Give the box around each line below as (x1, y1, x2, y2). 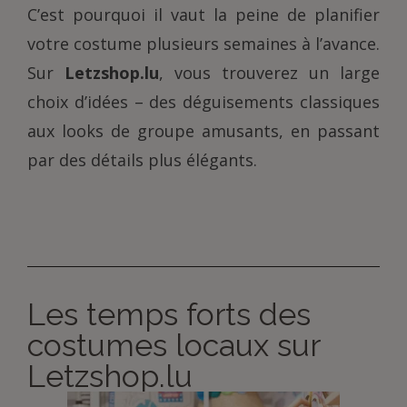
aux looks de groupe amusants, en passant (27, 120, 380, 142)
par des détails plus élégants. (27, 149, 257, 171)
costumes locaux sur (27, 327, 320, 363)
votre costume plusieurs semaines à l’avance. (27, 33, 380, 55)
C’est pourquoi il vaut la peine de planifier (27, 4, 380, 25)
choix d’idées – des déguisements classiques (27, 91, 380, 113)
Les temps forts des (27, 296, 311, 333)
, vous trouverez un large (159, 62, 380, 84)
